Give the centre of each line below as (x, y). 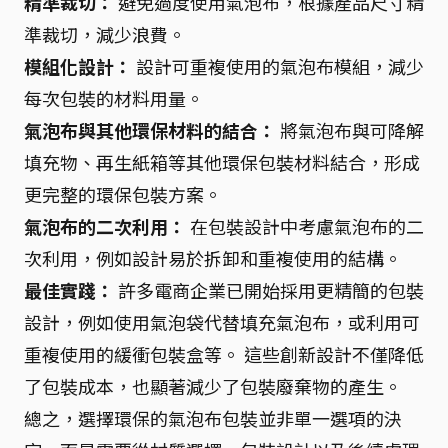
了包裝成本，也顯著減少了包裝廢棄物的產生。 (213, 386)
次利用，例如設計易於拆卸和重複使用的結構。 (213, 258)
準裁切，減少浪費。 (105, 34)
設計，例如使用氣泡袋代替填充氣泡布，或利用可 (222, 322)
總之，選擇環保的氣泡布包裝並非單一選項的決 (213, 418)
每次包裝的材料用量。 (114, 98)
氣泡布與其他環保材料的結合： (150, 130)
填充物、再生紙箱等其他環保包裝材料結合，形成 (222, 162)
